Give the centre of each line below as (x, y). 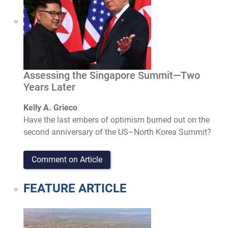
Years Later (50, 88)
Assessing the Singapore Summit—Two (112, 76)
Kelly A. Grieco (51, 107)
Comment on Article (67, 159)
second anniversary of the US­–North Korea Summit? (118, 132)
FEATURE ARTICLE (75, 189)
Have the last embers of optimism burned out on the (117, 120)
